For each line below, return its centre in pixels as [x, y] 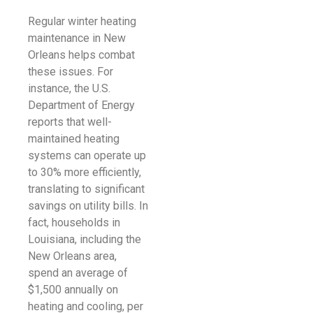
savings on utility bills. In [88, 205]
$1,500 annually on [73, 289]
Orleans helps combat [81, 54]
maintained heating [74, 138]
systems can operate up [87, 155]
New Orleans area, [72, 256]
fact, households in [74, 222]
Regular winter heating [82, 21]
